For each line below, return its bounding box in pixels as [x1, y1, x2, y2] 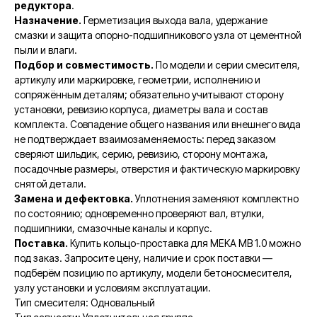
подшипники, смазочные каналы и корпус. [14, 222, 212, 234]
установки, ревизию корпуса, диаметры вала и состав [14, 103, 267, 115]
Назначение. [14, 14, 81, 26]
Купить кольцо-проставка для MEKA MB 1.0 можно [68, 237, 301, 249]
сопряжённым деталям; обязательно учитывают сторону [14, 88, 284, 100]
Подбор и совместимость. [14, 59, 154, 71]
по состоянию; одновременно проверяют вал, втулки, [14, 207, 265, 219]
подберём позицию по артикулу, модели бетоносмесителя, [14, 267, 292, 279]
